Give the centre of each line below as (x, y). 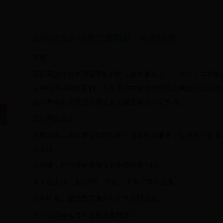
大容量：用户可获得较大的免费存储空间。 (99, 165)
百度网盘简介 (53, 118)
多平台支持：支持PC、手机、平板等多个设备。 (107, 181)
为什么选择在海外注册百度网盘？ (85, 214)
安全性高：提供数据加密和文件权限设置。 (99, 198)
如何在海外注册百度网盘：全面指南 (104, 38)
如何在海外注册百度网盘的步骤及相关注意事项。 (109, 102)
